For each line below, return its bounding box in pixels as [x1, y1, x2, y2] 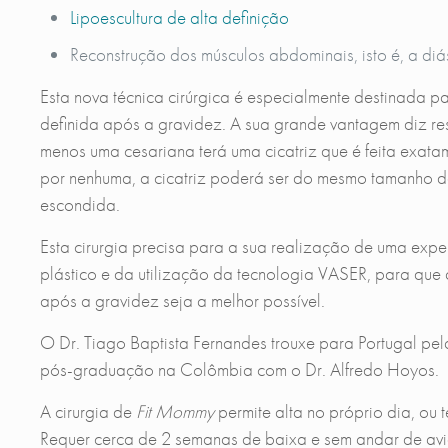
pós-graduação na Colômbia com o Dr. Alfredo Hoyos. [39, 357, 439, 383]
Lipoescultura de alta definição [69, 5, 289, 31]
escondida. [39, 192, 120, 218]
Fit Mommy [135, 399, 214, 425]
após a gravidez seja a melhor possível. [39, 288, 325, 314]
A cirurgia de [39, 399, 136, 425]
